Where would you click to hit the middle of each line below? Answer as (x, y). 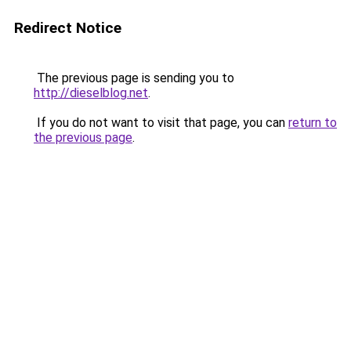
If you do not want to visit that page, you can (161, 123)
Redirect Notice (68, 28)
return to (313, 123)
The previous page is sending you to (134, 78)
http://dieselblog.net (91, 93)
